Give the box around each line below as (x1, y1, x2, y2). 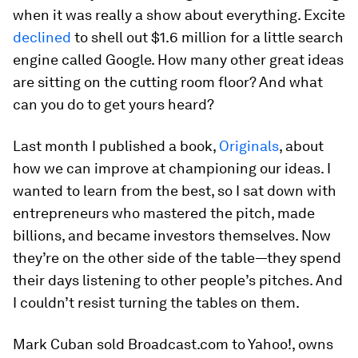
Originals (219, 137, 279, 154)
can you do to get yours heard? (13, 96, 214, 113)
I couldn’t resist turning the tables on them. (13, 294, 300, 311)
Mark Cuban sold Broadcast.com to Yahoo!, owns (13, 336, 333, 352)
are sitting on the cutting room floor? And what (13, 74, 323, 90)
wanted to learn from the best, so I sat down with (13, 182, 336, 199)
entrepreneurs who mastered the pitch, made (13, 205, 315, 221)
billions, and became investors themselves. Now (13, 227, 331, 244)
